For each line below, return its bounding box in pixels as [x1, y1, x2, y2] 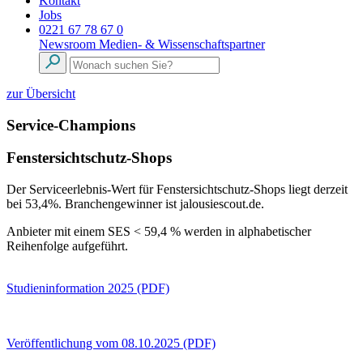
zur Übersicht [6, 87, 75, 100]
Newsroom [39, 37, 99, 51]
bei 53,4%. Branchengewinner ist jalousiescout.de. [6, 197, 264, 211]
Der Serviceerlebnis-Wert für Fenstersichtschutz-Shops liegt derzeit [6, 182, 348, 197]
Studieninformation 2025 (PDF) [6, 281, 169, 296]
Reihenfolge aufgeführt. [6, 239, 128, 254]
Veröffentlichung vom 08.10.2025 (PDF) [6, 336, 216, 351]
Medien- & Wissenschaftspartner [99, 37, 265, 51]
